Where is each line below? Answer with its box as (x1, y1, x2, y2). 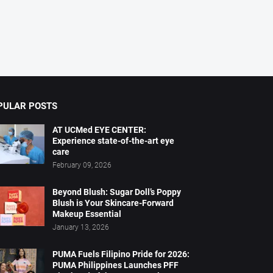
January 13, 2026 (52, 223, 109, 232)
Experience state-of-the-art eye (52, 136, 174, 146)
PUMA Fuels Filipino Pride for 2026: (52, 249, 190, 260)
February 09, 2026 (52, 161, 112, 170)
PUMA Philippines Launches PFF (52, 260, 179, 271)
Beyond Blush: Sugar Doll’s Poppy (52, 187, 181, 197)
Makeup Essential (52, 209, 121, 219)
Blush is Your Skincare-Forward (52, 198, 174, 208)
